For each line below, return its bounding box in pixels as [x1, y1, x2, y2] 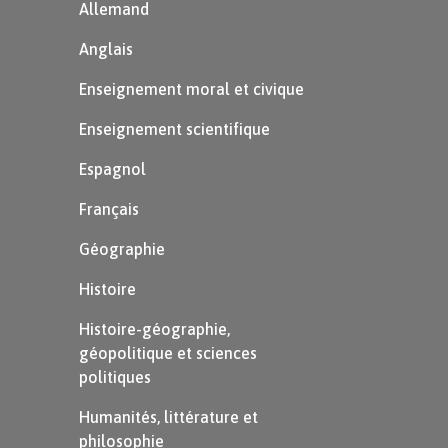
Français [78, 200, 139, 218]
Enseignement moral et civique [78, 80, 304, 98]
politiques [78, 368, 151, 386]
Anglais [78, 40, 133, 58]
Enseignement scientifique [78, 120, 270, 138]
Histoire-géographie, [78, 320, 230, 338]
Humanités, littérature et [78, 408, 258, 426]
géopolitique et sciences [78, 344, 257, 362]
